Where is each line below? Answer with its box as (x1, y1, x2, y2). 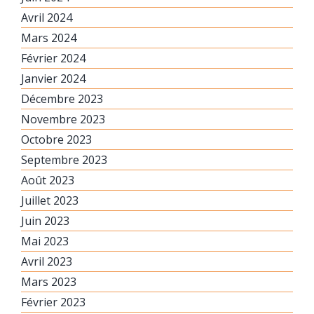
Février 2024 (21, 50, 86, 66)
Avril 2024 (21, 9, 72, 25)
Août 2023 (21, 172, 74, 188)
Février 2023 (21, 294, 86, 310)
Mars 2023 (21, 273, 76, 289)
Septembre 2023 (21, 151, 107, 168)
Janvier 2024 (21, 70, 86, 86)
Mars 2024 (21, 29, 76, 46)
